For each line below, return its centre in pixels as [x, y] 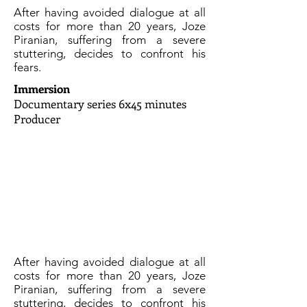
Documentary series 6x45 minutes [100, 103]
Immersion [42, 88]
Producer [37, 119]
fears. [27, 67]
